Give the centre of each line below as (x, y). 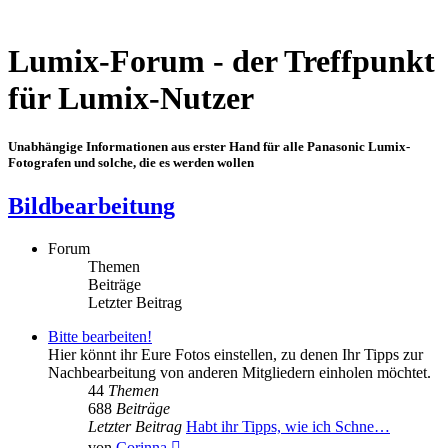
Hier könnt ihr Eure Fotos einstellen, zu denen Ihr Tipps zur (235, 355)
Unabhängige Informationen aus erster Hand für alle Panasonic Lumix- (209, 147)
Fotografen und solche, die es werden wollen (131, 163)
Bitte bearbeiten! (100, 337)
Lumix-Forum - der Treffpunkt (221, 61)
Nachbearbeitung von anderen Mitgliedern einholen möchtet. (239, 373)
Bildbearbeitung (91, 206)
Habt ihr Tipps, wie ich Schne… (288, 427)
